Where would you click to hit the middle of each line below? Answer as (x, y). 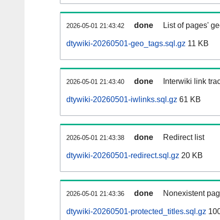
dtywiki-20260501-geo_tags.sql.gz (126, 44)
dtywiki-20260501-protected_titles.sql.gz (136, 212)
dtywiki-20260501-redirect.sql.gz (123, 156)
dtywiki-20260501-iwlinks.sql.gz (122, 100)
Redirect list (184, 137)
